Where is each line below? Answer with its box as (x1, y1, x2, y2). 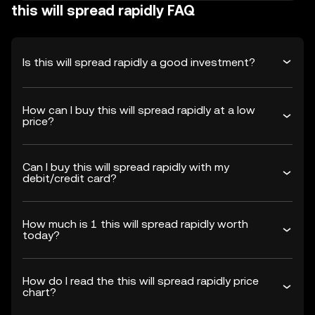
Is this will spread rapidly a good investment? (22, 55, 255, 69)
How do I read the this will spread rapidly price (22, 274, 259, 288)
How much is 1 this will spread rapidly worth (22, 217, 248, 231)
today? (22, 229, 60, 242)
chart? (22, 285, 56, 299)
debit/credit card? (22, 172, 117, 185)
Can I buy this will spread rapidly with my (22, 160, 229, 174)
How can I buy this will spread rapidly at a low (22, 103, 255, 117)
